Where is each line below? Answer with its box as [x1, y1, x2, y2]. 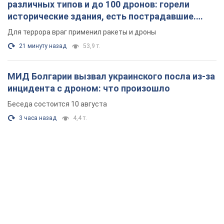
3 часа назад [19, 114, 56, 122]
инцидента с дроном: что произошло [7, 83, 170, 94]
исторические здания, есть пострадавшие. [7, 11, 196, 22]
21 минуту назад [19, 42, 66, 50]
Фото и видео [7, 23, 67, 34]
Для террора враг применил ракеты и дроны [7, 28, 156, 36]
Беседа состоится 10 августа [7, 100, 107, 108]
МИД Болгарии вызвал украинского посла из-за [7, 71, 215, 82]
